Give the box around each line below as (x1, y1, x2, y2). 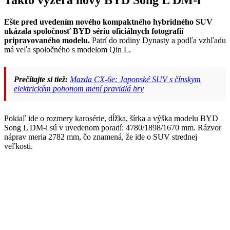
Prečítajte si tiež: (14, 75, 68, 84)
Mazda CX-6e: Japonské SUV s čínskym (70, 75, 201, 84)
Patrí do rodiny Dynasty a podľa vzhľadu (90, 36, 226, 45)
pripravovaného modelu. (4, 36, 90, 45)
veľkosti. (4, 142, 33, 151)
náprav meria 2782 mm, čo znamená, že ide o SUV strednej (4, 132, 197, 142)
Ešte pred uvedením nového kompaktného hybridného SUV (4, 17, 213, 27)
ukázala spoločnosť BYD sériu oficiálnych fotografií (4, 27, 183, 36)
